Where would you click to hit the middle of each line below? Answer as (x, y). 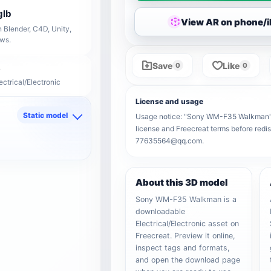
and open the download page (188, 260)
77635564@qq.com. (170, 141)
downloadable (161, 211)
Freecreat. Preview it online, (186, 236)
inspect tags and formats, (183, 248)
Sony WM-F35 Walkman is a (186, 199)
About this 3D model (182, 182)
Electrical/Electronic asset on (188, 224)
